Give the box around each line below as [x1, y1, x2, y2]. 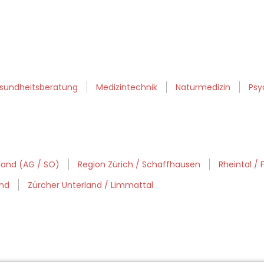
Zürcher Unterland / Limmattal [28, 179, 153, 192]
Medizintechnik [96, 81, 157, 94]
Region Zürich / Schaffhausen [78, 159, 200, 171]
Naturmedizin [176, 81, 230, 94]
